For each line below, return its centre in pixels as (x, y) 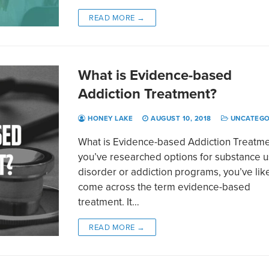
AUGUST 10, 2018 (181, 118)
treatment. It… (109, 201)
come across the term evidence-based (165, 186)
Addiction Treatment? (148, 93)
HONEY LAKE (109, 118)
